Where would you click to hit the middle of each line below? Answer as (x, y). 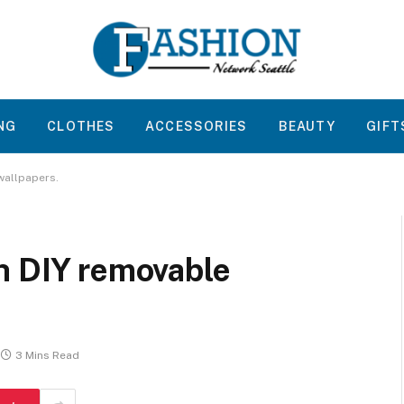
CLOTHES (81, 126)
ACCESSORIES (197, 126)
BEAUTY (307, 126)
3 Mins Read (47, 356)
